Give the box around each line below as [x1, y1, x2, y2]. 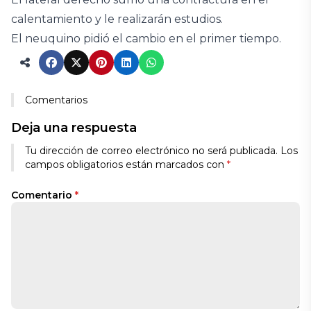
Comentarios [25, 94, 87, 106]
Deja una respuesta [11, 120, 137, 135]
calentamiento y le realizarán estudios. [11, 12, 223, 26]
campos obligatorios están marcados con [25, 158, 227, 171]
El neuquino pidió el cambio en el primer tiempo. [11, 32, 281, 45]
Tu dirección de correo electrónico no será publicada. [25, 144, 278, 157]
